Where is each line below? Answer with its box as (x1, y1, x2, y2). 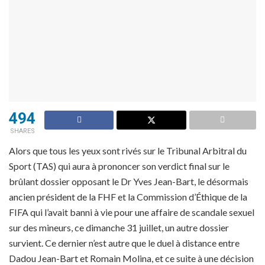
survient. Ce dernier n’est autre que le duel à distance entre (9, 237, 240, 249)
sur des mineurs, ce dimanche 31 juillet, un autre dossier (9, 222, 229, 234)
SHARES (9, 127, 35, 135)
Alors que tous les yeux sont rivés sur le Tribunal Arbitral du (9, 145, 247, 157)
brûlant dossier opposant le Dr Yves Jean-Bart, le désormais (9, 176, 248, 188)
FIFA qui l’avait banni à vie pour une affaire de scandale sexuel (9, 206, 254, 218)
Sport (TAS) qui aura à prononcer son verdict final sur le (9, 160, 230, 172)
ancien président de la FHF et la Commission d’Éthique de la (9, 191, 247, 203)
